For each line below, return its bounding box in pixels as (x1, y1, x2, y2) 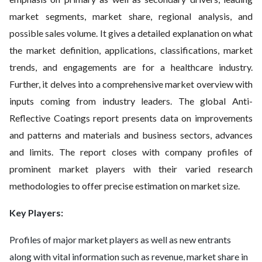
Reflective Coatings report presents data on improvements (9, 112, 253, 123)
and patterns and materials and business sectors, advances (9, 129, 253, 140)
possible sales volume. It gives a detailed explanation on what (9, 27, 253, 39)
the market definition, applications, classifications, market (9, 44, 253, 56)
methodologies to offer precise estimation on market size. (9, 180, 240, 191)
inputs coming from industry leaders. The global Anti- (9, 95, 253, 106)
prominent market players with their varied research (9, 163, 253, 174)
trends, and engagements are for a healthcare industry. (9, 61, 253, 73)
